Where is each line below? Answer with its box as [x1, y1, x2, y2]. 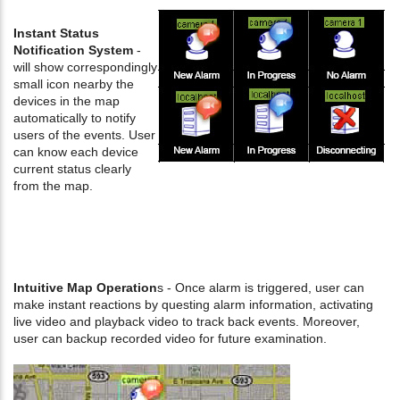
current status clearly [13, 162, 131, 177]
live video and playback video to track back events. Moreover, [13, 314, 360, 329]
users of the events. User [13, 128, 155, 143]
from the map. [13, 179, 93, 194]
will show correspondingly [13, 60, 157, 75]
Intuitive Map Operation [13, 280, 157, 296]
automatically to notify [13, 111, 136, 126]
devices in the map [13, 94, 120, 109]
